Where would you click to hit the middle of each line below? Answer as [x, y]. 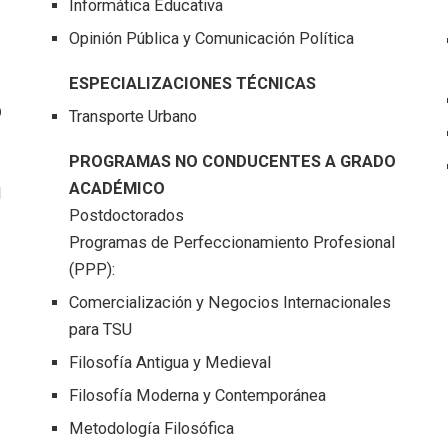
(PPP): [92, 270]
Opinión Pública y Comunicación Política [212, 39]
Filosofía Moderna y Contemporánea [198, 396]
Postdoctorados [127, 216]
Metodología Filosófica [152, 429]
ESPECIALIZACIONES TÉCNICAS [193, 84]
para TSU [101, 330]
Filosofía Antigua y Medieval [170, 363]
